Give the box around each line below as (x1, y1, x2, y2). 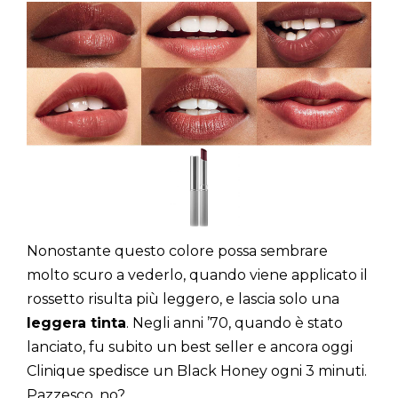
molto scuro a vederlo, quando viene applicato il (27, 266, 368, 283)
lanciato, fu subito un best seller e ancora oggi (27, 338, 353, 355)
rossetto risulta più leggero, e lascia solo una (27, 290, 339, 307)
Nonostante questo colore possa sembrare (27, 242, 328, 259)
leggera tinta (27, 314, 126, 331)
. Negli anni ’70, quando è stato (126, 314, 343, 331)
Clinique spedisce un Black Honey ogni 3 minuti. (27, 362, 367, 379)
